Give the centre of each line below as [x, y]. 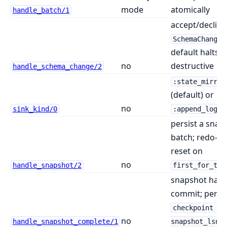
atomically [190, 9]
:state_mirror [199, 81]
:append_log [195, 109]
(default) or [192, 94]
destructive [192, 66]
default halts [195, 52]
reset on [187, 151]
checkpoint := [199, 207]
